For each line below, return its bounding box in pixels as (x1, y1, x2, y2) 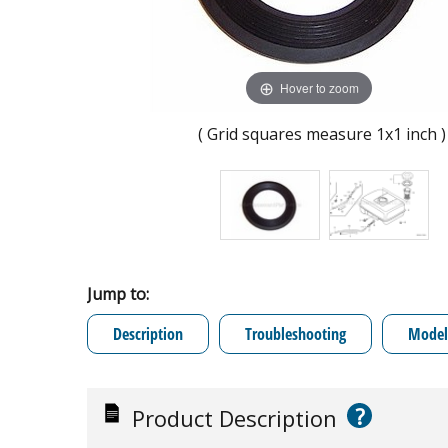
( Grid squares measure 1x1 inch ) (198, 123, 446, 145)
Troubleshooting (245, 323, 346, 345)
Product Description (132, 403, 337, 433)
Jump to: (87, 283, 149, 305)
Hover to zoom (280, 78, 359, 96)
